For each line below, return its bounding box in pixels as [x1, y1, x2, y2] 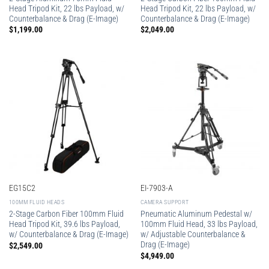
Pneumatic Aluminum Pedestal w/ [140, 209, 252, 219]
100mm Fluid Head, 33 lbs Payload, [140, 219, 258, 229]
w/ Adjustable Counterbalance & [140, 229, 246, 240]
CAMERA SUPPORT [140, 199, 189, 206]
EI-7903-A [140, 183, 173, 193]
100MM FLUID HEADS [8, 199, 65, 206]
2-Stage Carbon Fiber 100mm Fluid [8, 209, 124, 219]
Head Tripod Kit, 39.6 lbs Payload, [8, 219, 120, 229]
